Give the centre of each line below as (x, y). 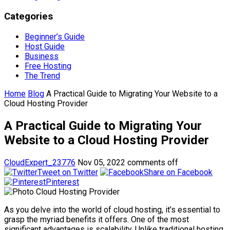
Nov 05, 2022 (101, 162)
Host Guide (45, 46)
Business (42, 56)
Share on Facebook (178, 172)
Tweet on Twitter (68, 172)
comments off (153, 162)
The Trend (42, 75)
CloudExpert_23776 (40, 162)
